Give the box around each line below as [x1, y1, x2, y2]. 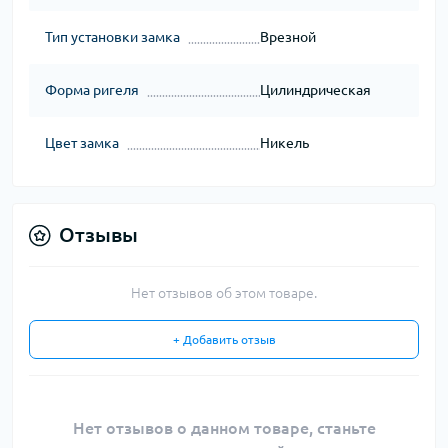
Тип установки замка [45, 29, 180, 46]
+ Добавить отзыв [172, 333, 276, 347]
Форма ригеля [45, 82, 139, 99]
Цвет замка [45, 135, 119, 152]
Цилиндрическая [259, 82, 371, 99]
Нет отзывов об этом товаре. [131, 285, 317, 302]
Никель [259, 135, 309, 152]
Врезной [259, 29, 316, 46]
